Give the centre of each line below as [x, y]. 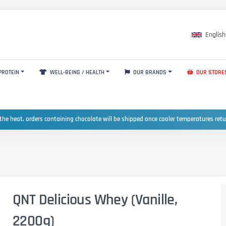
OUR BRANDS [149, 72]
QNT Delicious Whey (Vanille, [95, 200]
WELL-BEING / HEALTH [76, 72]
